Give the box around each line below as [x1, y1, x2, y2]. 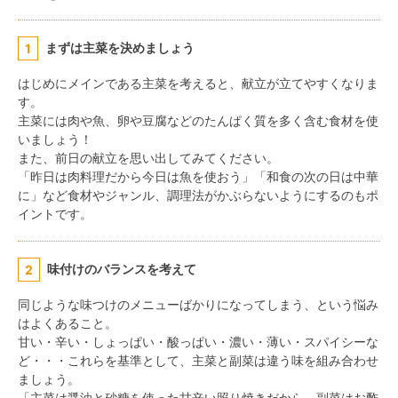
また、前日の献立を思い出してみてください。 [18, 149, 279, 165]
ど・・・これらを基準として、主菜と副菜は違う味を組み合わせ [18, 352, 378, 368]
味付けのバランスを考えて [47, 261, 196, 277]
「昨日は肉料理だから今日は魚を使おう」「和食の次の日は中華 [18, 168, 378, 184]
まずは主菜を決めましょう [45, 40, 195, 56]
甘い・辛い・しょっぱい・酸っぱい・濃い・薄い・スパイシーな [18, 333, 378, 349]
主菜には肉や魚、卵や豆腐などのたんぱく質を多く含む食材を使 [18, 112, 378, 128]
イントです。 [18, 205, 92, 221]
